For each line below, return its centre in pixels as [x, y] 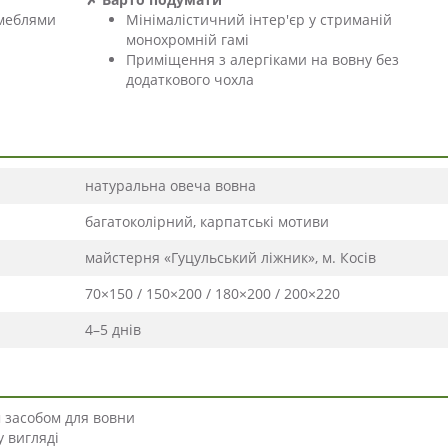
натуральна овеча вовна [170, 186]
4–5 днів [113, 330]
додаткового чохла [190, 80]
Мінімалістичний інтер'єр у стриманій [259, 20]
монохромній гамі [187, 40]
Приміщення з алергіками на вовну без [262, 60]
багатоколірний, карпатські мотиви [207, 222]
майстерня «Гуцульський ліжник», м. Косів [230, 258]
